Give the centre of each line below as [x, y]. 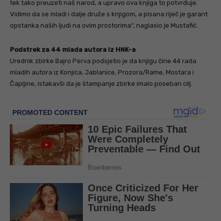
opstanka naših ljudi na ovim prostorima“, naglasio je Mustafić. [104, 26]
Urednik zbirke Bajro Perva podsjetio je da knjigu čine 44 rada [103, 61]
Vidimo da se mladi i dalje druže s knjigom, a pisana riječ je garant [109, 14]
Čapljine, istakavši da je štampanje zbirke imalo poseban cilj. [101, 84]
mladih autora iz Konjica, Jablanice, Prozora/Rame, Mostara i [102, 73]
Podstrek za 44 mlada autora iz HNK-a [73, 50]
